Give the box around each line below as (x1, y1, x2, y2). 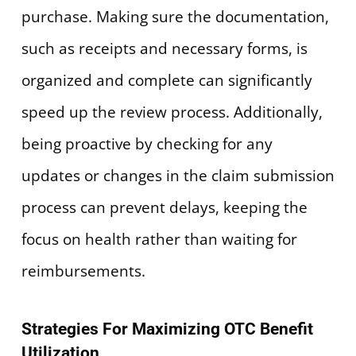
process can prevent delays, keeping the (21, 196, 308, 218)
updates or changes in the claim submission (21, 164, 335, 186)
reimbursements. (21, 260, 145, 281)
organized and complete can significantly (21, 69, 312, 91)
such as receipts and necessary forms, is (21, 37, 308, 59)
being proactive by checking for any (21, 133, 273, 154)
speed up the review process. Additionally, (21, 101, 323, 122)
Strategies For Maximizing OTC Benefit (21, 319, 313, 339)
